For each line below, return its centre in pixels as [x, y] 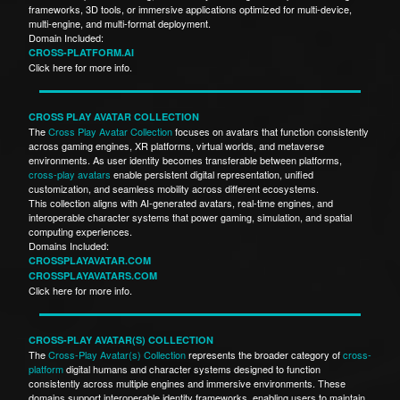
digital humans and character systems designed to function [192, 368]
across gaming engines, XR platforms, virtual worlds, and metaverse [176, 145]
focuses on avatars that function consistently [271, 131]
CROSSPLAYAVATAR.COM [90, 260]
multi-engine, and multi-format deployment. [121, 23]
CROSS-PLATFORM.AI [81, 52]
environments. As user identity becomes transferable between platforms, [185, 159]
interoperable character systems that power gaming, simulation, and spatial [190, 217]
